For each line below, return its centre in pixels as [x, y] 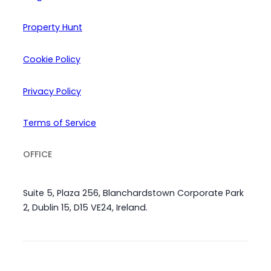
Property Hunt [53, 28]
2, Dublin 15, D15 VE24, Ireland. [85, 207]
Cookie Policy [52, 60]
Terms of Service [60, 123]
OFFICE [38, 154]
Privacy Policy [52, 91]
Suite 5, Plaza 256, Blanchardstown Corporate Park [133, 193]
